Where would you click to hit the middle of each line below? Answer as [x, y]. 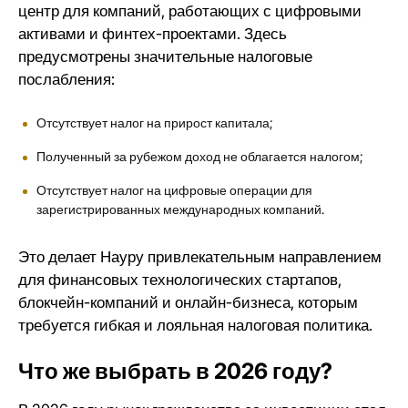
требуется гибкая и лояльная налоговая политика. [197, 325]
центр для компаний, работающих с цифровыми [190, 11]
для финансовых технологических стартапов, [180, 280]
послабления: [66, 79]
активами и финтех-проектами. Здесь [153, 34]
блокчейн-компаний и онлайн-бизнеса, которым [188, 302]
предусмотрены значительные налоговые [165, 56]
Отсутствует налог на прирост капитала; [155, 122]
